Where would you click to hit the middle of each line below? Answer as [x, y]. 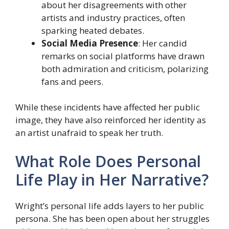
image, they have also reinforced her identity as [111, 120]
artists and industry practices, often [113, 17]
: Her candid [163, 43]
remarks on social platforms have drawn [123, 56]
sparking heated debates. [93, 30]
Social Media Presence [90, 43]
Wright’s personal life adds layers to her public [110, 205]
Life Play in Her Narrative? [112, 179]
